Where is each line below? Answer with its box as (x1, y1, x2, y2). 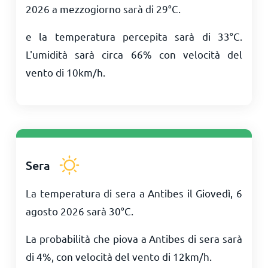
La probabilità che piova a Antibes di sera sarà (25, 232, 243, 245)
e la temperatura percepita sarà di (25, 30, 218, 42)
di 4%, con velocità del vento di (25, 250, 173, 263)
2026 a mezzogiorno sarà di (25, 2, 156, 15)
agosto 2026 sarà (25, 205, 109, 217)
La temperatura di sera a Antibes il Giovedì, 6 (25, 187, 243, 199)
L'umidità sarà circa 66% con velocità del (25, 48, 243, 60)
